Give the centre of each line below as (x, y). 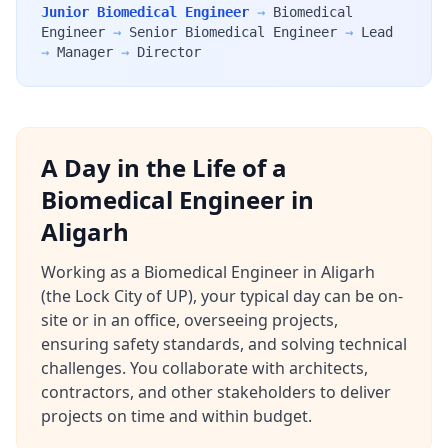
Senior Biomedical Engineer (233, 32)
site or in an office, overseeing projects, (189, 320)
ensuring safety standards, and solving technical (224, 344)
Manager (85, 52)
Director (169, 52)
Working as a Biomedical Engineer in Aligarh (208, 272)
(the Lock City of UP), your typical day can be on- (222, 296)
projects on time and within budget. (176, 416)
